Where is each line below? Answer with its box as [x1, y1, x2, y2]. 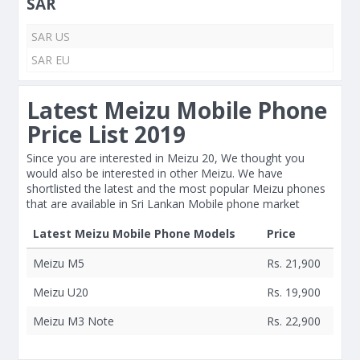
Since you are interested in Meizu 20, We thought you [27, 150, 305, 166]
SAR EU [31, 52, 70, 67]
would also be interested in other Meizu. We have [27, 166, 283, 181]
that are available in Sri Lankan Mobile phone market [27, 196, 300, 211]
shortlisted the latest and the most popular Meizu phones [27, 181, 325, 196]
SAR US [31, 29, 70, 44]
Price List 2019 [27, 119, 186, 149]
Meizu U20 [33, 284, 88, 300]
